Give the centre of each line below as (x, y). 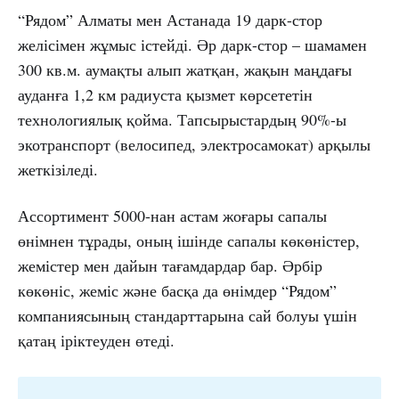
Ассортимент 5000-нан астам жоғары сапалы (172, 216)
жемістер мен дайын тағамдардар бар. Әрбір (170, 266)
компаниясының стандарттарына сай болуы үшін (187, 316)
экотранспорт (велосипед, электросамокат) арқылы (194, 145)
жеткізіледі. (58, 170)
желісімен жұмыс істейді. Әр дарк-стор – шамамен (192, 45)
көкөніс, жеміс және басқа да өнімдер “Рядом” (177, 291)
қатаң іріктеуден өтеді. (96, 341)
